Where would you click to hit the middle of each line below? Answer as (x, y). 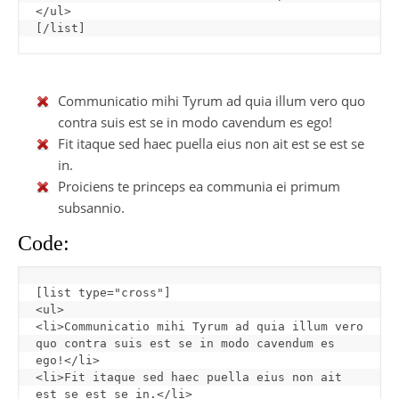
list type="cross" (103, 293)
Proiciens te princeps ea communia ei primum (199, 186)
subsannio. (91, 207)
